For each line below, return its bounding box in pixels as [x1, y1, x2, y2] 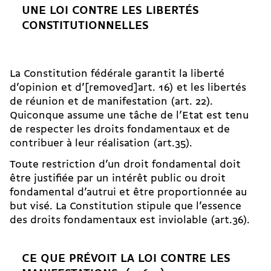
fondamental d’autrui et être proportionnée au [10, 187, 247, 198]
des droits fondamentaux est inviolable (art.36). [10, 215, 250, 226]
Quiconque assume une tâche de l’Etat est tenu [10, 110, 249, 121]
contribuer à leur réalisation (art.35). [10, 138, 192, 149]
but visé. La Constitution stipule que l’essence [10, 201, 241, 212]
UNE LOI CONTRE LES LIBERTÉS [22, 4, 199, 17]
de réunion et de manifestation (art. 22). [10, 96, 213, 107]
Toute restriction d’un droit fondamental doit [10, 159, 241, 170]
